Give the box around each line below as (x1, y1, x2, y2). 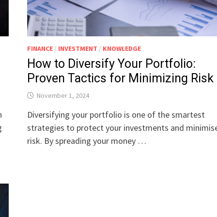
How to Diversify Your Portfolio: (27, 57, 196, 71)
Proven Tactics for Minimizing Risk (27, 71, 214, 86)
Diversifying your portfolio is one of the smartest (27, 109, 205, 121)
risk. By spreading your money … (27, 135, 147, 147)
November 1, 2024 (37, 91, 90, 100)
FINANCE (27, 44, 53, 53)
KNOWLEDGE (103, 44, 141, 53)
